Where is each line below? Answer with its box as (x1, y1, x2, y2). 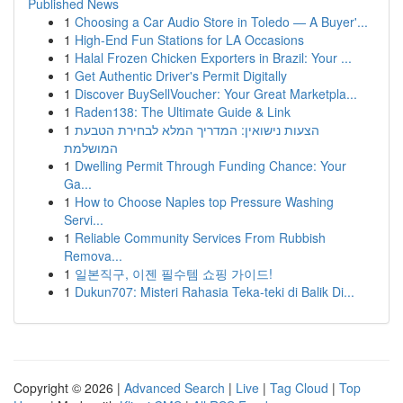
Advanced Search (124, 379, 225, 397)
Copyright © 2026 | (13, 379, 124, 397)
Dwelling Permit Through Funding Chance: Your (75, 157, 346, 175)
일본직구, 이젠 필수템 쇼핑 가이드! (75, 264, 273, 282)
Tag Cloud (270, 379, 328, 397)
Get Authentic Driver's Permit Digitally (75, 67, 287, 85)
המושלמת (64, 139, 118, 157)
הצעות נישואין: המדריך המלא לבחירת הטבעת (75, 121, 319, 139)
